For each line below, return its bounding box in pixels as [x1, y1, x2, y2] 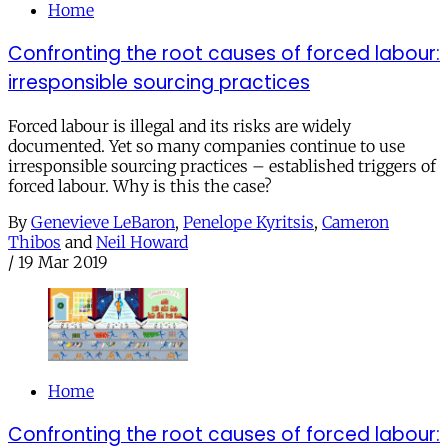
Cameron [322, 211, 389, 232]
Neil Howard [96, 231, 188, 252]
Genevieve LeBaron [31, 211, 175, 232]
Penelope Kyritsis [183, 211, 314, 232]
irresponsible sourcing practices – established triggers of [8, 155, 436, 176]
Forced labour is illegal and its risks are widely [8, 115, 351, 136]
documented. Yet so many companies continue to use [8, 135, 405, 156]
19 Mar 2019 [18, 251, 108, 272]
